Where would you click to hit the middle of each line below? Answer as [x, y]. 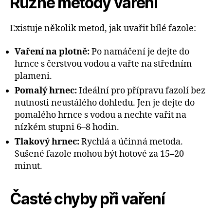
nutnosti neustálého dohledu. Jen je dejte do [105, 103]
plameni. [33, 76]
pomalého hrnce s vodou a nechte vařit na [100, 115]
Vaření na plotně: [52, 52]
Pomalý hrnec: [46, 91]
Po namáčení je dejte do [139, 52]
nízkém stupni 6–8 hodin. [67, 127]
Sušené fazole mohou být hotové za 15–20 [99, 154]
